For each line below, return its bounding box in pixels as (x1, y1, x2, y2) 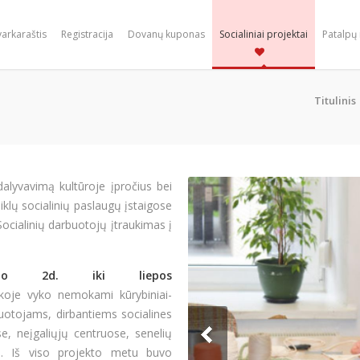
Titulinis (314, 93, 356, 108)
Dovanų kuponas (128, 27, 206, 41)
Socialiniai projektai (219, 27, 309, 41)
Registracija (61, 27, 114, 41)
